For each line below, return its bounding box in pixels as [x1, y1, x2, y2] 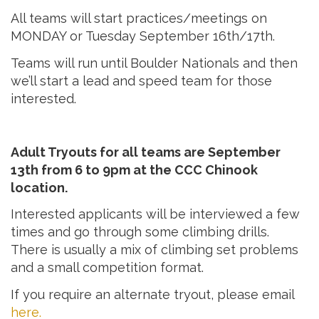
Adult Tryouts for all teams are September [11, 144, 281, 159]
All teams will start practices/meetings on [11, 11, 267, 26]
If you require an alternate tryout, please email [11, 286, 294, 302]
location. [11, 179, 68, 195]
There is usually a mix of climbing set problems [11, 242, 298, 258]
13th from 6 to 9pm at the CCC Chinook [11, 162, 258, 177]
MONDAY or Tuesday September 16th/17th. [11, 28, 275, 44]
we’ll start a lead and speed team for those [11, 73, 272, 88]
